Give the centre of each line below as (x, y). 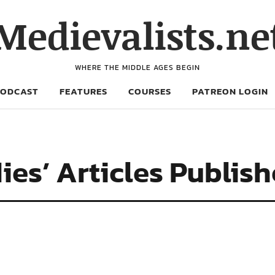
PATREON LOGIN (230, 91)
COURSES (150, 91)
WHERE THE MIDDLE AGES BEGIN (137, 68)
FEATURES (83, 91)
